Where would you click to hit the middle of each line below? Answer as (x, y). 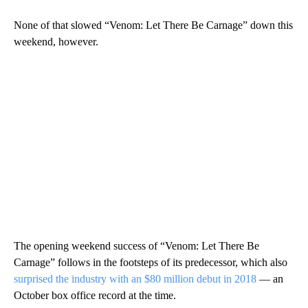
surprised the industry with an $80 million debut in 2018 (135, 278)
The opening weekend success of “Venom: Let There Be (136, 245)
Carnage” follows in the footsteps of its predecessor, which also (151, 262)
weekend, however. (56, 41)
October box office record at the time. (95, 295)
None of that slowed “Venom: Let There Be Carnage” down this (153, 25)
